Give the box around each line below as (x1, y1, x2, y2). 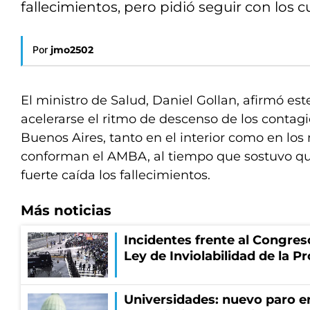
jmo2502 (51, 44, 93, 56)
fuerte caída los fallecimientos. (21, 167, 210, 183)
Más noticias (21, 202, 111, 219)
